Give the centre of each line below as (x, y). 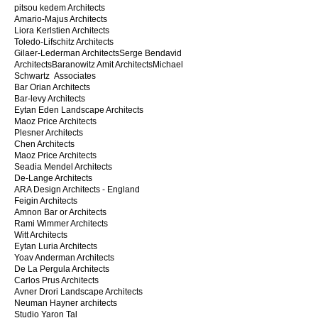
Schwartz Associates (55, 76)
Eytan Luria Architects (56, 246)
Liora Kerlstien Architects (62, 31)
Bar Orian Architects (52, 87)
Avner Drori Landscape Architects (78, 292)
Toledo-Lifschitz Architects (64, 42)
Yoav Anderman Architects (64, 258)
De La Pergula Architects (62, 269)
